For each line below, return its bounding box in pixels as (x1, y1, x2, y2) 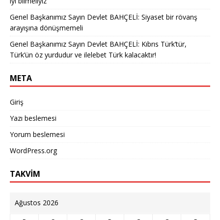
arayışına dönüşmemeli (10, 23, 83, 33)
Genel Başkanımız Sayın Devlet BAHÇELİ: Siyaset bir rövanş (10, 12, 197, 22)
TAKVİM (10, 168, 40, 180)
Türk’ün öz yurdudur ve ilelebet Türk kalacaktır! (10, 50, 156, 60)
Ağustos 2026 (15, 198, 58, 208)
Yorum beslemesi (10, 130, 65, 139)
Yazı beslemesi (10, 113, 56, 123)
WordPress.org (10, 146, 57, 156)
